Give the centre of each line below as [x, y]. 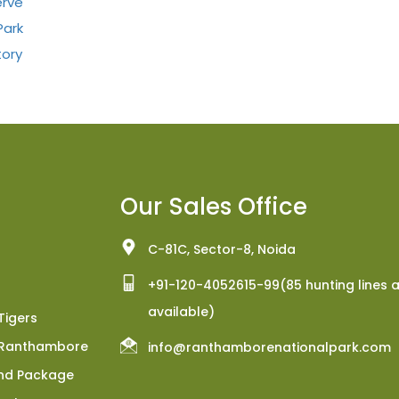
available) [181, 311]
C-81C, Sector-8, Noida [221, 249]
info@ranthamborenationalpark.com [269, 347]
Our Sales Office [213, 206]
